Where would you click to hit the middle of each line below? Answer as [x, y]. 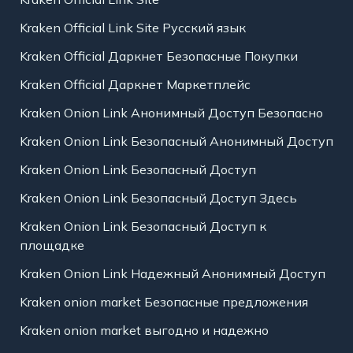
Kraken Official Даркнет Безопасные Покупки [158, 56]
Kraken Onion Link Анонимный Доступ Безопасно [171, 113]
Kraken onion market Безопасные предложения [163, 302]
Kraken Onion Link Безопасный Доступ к [143, 227]
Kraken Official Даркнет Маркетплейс [135, 85]
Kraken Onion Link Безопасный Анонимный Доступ [176, 141]
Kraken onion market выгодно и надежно [144, 331]
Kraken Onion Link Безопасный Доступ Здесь [158, 198]
